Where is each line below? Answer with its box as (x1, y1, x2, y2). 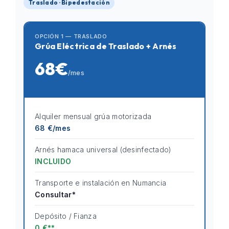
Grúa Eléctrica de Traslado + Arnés (35, 41, 177, 51)
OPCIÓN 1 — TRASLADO (35, 33, 107, 40)
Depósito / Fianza (35, 212, 97, 220)
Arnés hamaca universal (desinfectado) (35, 145, 172, 154)
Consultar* (35, 190, 76, 199)
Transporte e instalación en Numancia (35, 178, 167, 187)
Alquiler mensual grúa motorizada (35, 112, 152, 121)
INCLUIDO (35, 157, 72, 166)
